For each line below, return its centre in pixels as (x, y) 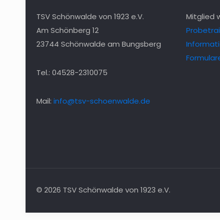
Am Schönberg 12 (68, 30)
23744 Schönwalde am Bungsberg (99, 44)
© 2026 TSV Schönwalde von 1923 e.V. (103, 190)
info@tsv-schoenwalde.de (102, 101)
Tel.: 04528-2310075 (72, 72)
